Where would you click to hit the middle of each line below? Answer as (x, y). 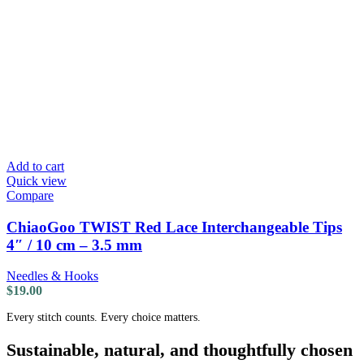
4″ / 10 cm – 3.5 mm (74, 245)
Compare (30, 195)
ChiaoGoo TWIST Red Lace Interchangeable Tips (174, 227)
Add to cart (35, 166)
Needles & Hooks (52, 276)
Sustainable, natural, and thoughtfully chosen (180, 349)
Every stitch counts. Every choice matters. (104, 318)
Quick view (37, 180)
